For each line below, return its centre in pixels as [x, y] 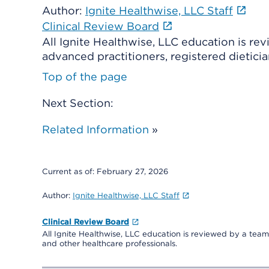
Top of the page [85, 77]
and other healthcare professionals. [110, 243]
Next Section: [78, 103]
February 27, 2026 [132, 171]
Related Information [95, 129]
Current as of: [69, 171]
